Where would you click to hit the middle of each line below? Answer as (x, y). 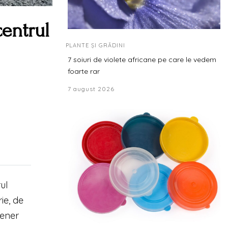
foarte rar (84, 71)
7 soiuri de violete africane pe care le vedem (142, 60)
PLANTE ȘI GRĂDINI (95, 45)
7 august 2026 (91, 89)
